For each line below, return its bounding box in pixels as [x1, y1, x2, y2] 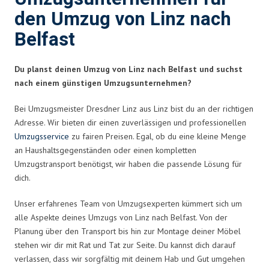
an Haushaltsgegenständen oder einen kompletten [14, 144, 196, 156]
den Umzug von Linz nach [14, 5, 231, 33]
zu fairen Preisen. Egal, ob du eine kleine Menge [69, 130, 246, 142]
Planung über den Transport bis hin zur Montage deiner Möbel [14, 225, 241, 237]
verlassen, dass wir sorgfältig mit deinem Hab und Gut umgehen [14, 253, 245, 264]
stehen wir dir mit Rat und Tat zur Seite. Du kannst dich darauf [14, 239, 235, 250]
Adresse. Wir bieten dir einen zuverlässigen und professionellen [14, 116, 246, 128]
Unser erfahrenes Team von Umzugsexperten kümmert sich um [14, 198, 242, 209]
